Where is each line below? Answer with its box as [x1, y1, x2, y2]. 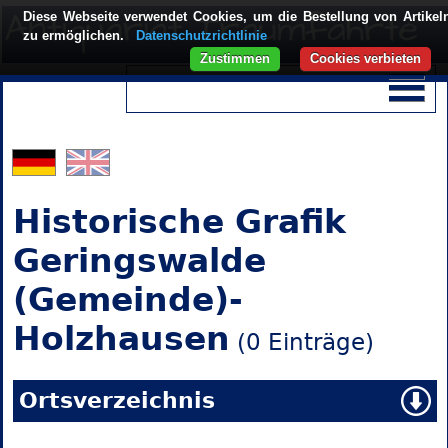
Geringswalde [12, 241, 266, 281]
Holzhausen [12, 319, 230, 359]
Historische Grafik [12, 202, 346, 242]
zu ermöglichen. [23, 28, 128, 43]
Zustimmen [200, 51, 270, 66]
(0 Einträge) [229, 329, 374, 356]
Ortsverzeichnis [18, 388, 215, 414]
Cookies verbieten [310, 51, 421, 66]
